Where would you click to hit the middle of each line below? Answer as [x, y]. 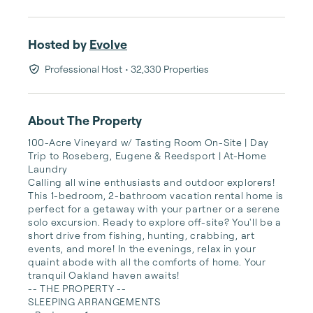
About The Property [85, 120]
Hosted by [57, 44]
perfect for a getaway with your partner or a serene [154, 209]
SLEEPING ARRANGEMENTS [94, 301]
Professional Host [83, 69]
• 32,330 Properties [167, 69]
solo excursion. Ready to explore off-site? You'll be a [155, 222]
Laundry [48, 169]
